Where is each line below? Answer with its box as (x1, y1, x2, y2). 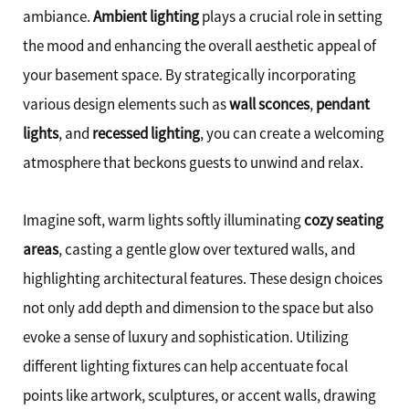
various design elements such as (23, 93, 229, 114)
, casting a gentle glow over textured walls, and (58, 239, 355, 260)
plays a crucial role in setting (199, 5, 383, 26)
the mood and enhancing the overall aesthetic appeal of (23, 35, 376, 56)
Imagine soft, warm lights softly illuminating (23, 210, 304, 231)
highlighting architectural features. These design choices (23, 268, 383, 289)
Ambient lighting (93, 5, 199, 26)
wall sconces (229, 93, 309, 114)
